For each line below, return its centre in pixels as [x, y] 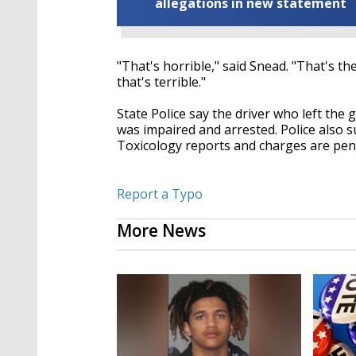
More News [161, 231]
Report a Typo [160, 194]
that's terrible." [161, 82]
